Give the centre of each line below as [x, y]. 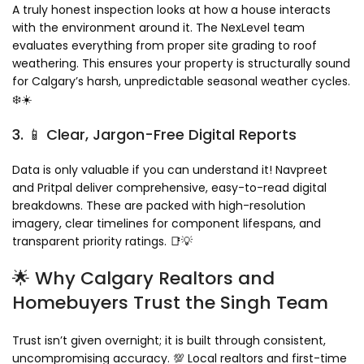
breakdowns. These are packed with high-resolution [159, 206]
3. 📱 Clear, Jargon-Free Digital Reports [154, 135]
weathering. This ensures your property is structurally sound [181, 64]
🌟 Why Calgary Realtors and [143, 279]
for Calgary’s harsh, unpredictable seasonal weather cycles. [181, 82]
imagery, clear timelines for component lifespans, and [167, 224]
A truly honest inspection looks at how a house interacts [171, 10]
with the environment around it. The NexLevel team [158, 28]
